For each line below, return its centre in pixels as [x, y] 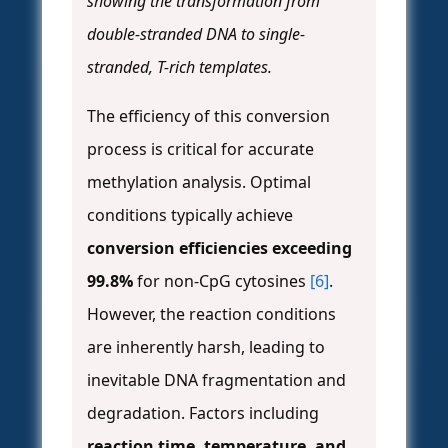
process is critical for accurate [200, 149]
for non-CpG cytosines [221, 281]
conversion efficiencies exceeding [219, 248]
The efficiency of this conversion [208, 116]
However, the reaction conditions [211, 314]
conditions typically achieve [190, 215]
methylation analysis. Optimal [199, 182]
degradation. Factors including [203, 413]
